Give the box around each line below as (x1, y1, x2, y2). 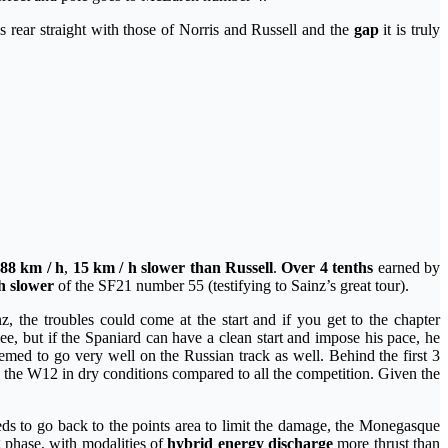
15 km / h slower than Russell (72, 258, 274, 276)
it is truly (378, 21, 441, 39)
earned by (373, 258, 441, 276)
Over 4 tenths (281, 258, 374, 276)
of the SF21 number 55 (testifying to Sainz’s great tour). (54, 276, 409, 294)
